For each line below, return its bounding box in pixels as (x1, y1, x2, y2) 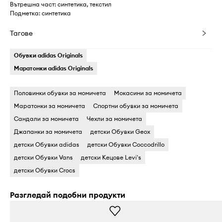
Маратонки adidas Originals (14, 64, 93, 72)
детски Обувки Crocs (14, 166, 75, 174)
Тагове (10, 29, 33, 38)
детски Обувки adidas (14, 141, 79, 149)
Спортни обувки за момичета (93, 102, 178, 110)
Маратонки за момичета (14, 102, 85, 110)
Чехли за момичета (87, 115, 142, 123)
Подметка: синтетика (10, 9, 71, 17)
